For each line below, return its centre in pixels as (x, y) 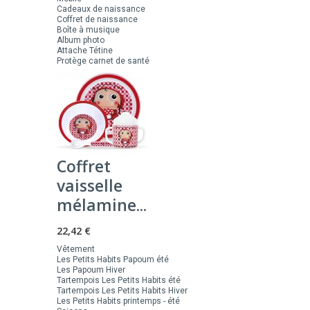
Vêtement (76, 249)
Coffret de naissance (97, 19)
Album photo (81, 40)
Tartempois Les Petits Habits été (119, 280)
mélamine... (102, 205)
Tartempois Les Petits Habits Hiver (122, 291)
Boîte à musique (88, 30)
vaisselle (90, 185)
